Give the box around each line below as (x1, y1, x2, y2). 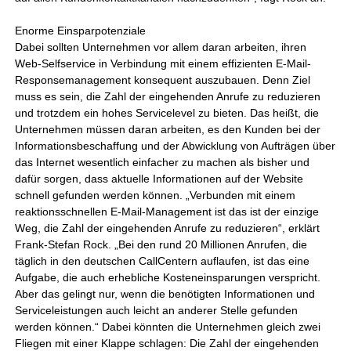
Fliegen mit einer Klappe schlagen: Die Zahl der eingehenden (15, 337, 320, 349)
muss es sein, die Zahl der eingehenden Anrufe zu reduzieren (15, 90, 321, 103)
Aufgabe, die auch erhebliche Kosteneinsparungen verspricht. (15, 271, 321, 284)
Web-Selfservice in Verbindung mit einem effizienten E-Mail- (15, 57, 312, 70)
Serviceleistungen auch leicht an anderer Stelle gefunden (15, 304, 299, 317)
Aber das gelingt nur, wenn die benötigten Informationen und (15, 288, 316, 300)
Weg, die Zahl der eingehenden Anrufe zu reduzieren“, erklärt (15, 222, 320, 234)
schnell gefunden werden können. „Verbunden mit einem (15, 189, 296, 201)
